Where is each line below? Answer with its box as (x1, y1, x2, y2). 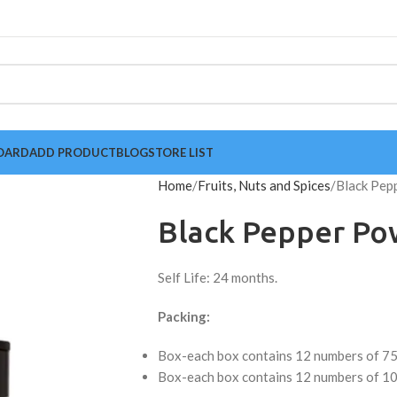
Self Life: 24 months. (157, 269, 277, 285)
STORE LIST (148, 144, 214, 160)
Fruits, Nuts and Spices (197, 177, 331, 193)
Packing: (157, 308, 210, 324)
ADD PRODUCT (29, 144, 116, 160)
